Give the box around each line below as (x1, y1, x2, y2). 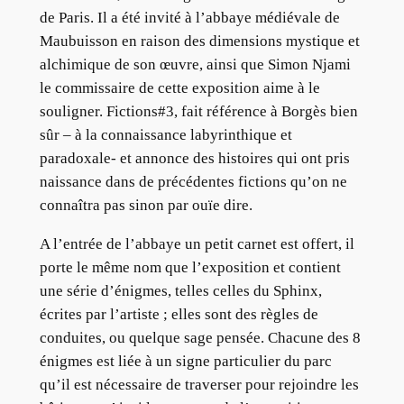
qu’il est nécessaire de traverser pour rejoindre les (39, 376, 359, 393)
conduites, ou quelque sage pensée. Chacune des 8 (39, 329, 361, 346)
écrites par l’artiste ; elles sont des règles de (39, 306, 318, 323)
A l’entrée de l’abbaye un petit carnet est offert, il (39, 235, 354, 252)
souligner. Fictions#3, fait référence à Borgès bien (39, 103, 358, 121)
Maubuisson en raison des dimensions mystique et (39, 32, 360, 50)
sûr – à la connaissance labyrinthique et (39, 126, 292, 144)
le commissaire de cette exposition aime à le (39, 79, 320, 97)
